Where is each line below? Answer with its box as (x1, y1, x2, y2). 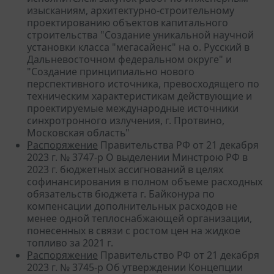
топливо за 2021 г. (27, 235, 113, 250)
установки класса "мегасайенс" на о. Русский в (27, 40, 250, 54)
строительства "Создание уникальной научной (27, 28, 254, 42)
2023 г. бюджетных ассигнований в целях (27, 162, 223, 176)
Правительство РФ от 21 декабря (98, 248, 259, 262)
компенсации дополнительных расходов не (27, 199, 237, 213)
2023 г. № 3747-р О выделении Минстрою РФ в (27, 150, 248, 164)
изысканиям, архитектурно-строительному (27, 3, 234, 17)
